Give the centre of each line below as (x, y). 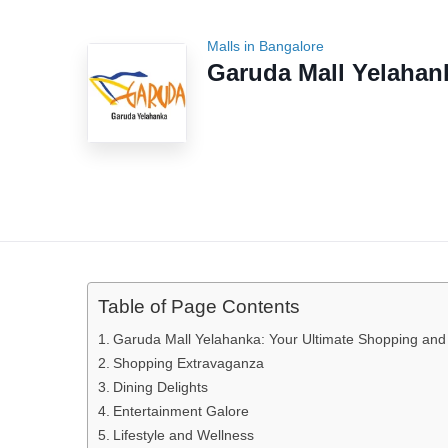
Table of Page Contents (199, 307)
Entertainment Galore (180, 411)
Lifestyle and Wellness (183, 435)
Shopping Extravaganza (188, 363)
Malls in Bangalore (265, 46)
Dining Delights (160, 387)
